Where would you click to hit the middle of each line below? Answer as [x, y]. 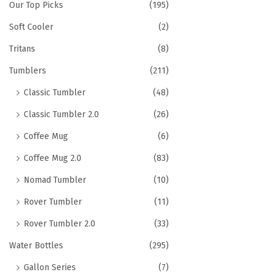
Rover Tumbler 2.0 [59, 224]
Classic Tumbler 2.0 [61, 114]
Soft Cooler [31, 27]
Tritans [22, 49]
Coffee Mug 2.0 [53, 158]
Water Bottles [36, 246]
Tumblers [28, 71]
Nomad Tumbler [55, 180]
